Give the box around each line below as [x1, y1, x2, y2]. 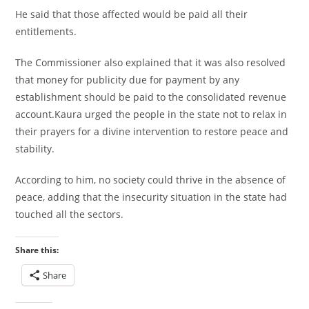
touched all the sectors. [15, 208, 124, 221]
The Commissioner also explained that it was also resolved [15, 56, 286, 70]
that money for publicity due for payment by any [15, 73, 240, 87]
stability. [15, 142, 55, 156]
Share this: [15, 244, 59, 257]
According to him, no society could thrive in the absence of [15, 173, 286, 187]
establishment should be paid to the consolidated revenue [15, 90, 287, 104]
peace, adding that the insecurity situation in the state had [15, 190, 288, 204]
